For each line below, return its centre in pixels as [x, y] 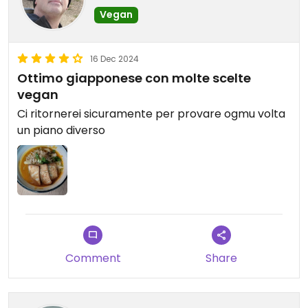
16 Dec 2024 [114, 59]
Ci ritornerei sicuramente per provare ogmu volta [151, 114]
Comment [93, 258]
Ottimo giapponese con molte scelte [134, 78]
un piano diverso [61, 130]
